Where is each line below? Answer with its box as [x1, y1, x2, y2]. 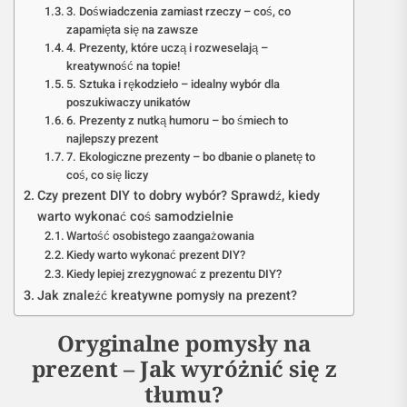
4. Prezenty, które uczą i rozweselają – [66, 39, 269, 56]
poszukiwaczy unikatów [66, 94, 192, 111]
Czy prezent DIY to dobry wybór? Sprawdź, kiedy [36, 186, 320, 205]
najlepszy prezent [66, 130, 159, 147]
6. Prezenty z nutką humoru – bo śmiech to [66, 112, 289, 129]
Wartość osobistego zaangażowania [66, 227, 255, 244]
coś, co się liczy [66, 166, 149, 184]
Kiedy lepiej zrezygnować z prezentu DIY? [66, 265, 283, 283]
